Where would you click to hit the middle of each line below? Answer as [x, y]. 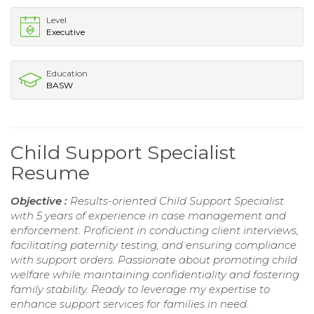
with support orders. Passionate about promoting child [154, 260]
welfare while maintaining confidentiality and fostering [155, 275]
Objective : [40, 201]
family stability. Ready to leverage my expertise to [140, 289]
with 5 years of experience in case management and [148, 216]
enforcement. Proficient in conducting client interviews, [155, 231]
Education [67, 74]
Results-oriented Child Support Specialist [177, 201]
